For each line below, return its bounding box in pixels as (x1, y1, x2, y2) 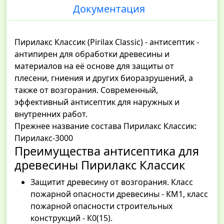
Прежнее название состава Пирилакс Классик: (14, 120, 196, 132)
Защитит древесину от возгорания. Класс (30, 176, 193, 188)
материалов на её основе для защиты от (14, 60, 174, 72)
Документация (73, 2, 145, 16)
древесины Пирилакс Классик (14, 157, 185, 173)
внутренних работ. (14, 108, 89, 120)
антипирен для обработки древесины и (14, 48, 169, 60)
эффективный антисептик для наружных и (14, 96, 179, 108)
